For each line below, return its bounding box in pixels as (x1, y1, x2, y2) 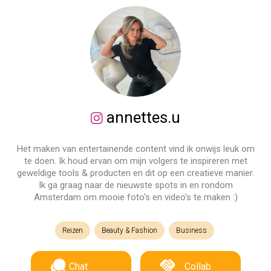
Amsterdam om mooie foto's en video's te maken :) (33, 192, 238, 203)
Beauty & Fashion (101, 226, 157, 235)
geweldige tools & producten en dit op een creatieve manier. (17, 168, 254, 178)
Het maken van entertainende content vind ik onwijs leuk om (16, 143, 255, 154)
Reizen (62, 226, 83, 235)
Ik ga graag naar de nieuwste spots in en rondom (38, 180, 233, 191)
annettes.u (103, 108, 180, 126)
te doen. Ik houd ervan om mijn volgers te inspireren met (24, 155, 247, 166)
